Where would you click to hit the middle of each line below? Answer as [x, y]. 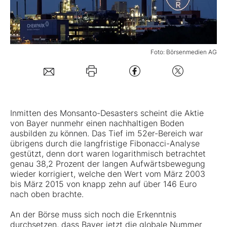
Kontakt [37, 97]
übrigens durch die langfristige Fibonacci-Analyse [105, 144]
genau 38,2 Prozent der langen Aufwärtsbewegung [108, 164]
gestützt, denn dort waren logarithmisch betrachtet [108, 154]
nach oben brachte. [47, 194]
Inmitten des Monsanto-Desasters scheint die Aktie [107, 113]
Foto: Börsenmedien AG [184, 52]
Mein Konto [60, 30]
